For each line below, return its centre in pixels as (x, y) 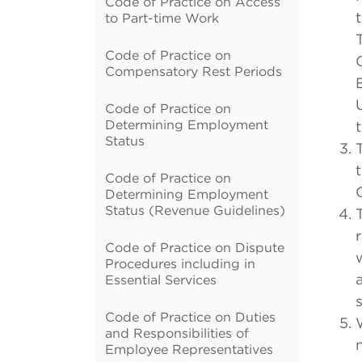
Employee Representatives (189, 349)
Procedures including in (180, 263)
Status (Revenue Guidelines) (195, 210)
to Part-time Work (162, 18)
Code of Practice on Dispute (195, 247)
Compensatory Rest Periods (194, 71)
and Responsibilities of (177, 333)
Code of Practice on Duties (190, 317)
